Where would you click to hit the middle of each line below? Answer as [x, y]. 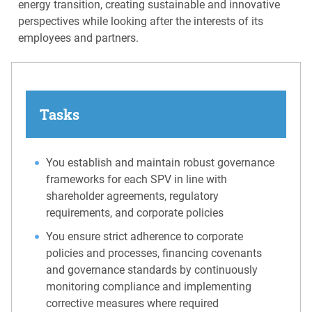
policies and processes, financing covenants [154, 253]
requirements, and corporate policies [135, 213]
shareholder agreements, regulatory [133, 196]
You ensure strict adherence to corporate [145, 236]
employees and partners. [78, 38]
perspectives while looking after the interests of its [141, 22]
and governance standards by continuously [152, 270]
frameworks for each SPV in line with [137, 180]
